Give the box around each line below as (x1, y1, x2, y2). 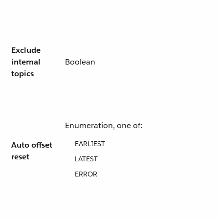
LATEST (75, 154, 98, 163)
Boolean (65, 57, 95, 67)
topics (11, 68, 34, 79)
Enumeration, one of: (65, 120, 142, 131)
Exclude (11, 45, 41, 55)
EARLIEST (75, 139, 105, 148)
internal (11, 57, 41, 67)
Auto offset (11, 140, 52, 150)
